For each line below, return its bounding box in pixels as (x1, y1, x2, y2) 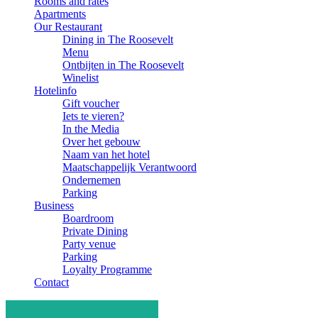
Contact (34, 276, 69, 288)
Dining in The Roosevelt (62, 33, 173, 45)
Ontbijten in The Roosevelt (62, 59, 184, 71)
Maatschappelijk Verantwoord (62, 161, 197, 173)
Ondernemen (62, 174, 121, 186)
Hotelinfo (34, 84, 77, 97)
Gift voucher (62, 97, 119, 109)
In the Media (62, 123, 119, 135)
